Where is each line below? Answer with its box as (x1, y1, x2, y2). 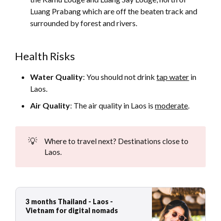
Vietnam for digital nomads (26, 206, 118, 215)
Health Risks (15, 49, 75, 63)
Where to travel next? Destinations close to (44, 137, 188, 146)
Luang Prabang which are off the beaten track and (30, 6, 198, 16)
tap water (156, 72, 189, 82)
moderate (155, 101, 188, 110)
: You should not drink (83, 72, 157, 82)
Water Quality (30, 72, 83, 82)
